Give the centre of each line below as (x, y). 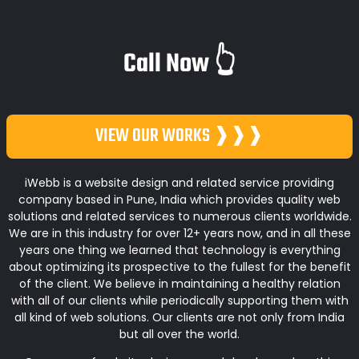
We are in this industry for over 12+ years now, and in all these (179, 233)
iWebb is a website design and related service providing (179, 182)
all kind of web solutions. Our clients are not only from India (179, 317)
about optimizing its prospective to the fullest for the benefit (179, 266)
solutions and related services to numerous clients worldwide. (179, 216)
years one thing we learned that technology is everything (179, 250)
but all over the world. (179, 334)
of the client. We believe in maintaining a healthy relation (179, 283)
